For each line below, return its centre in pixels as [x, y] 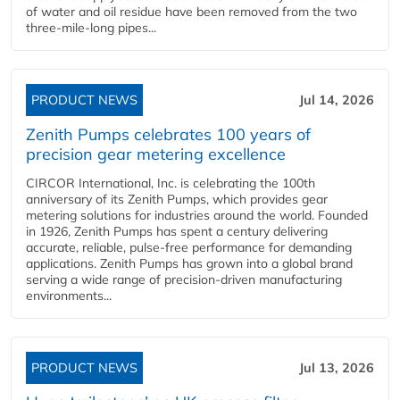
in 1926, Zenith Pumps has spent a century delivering [177, 231]
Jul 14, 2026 [337, 100]
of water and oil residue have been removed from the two [192, 12]
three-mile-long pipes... [91, 28]
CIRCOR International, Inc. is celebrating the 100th [171, 183]
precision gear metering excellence [156, 154]
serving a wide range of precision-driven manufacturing [184, 279]
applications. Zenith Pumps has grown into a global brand [189, 263]
